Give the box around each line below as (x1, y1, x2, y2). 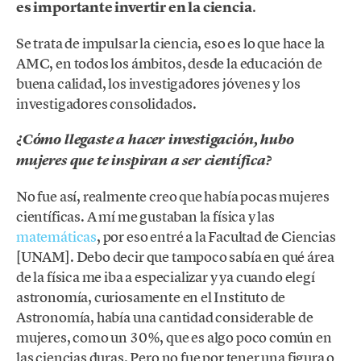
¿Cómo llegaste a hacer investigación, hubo (16, 130, 294, 148)
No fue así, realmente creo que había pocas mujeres (16, 187, 330, 206)
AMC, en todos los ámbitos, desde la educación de (16, 53, 322, 73)
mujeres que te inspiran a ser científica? (16, 151, 272, 169)
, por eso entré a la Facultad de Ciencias (97, 227, 336, 247)
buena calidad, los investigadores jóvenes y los (16, 73, 301, 93)
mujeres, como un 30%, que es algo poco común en (16, 328, 332, 347)
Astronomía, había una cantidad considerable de (16, 308, 313, 327)
